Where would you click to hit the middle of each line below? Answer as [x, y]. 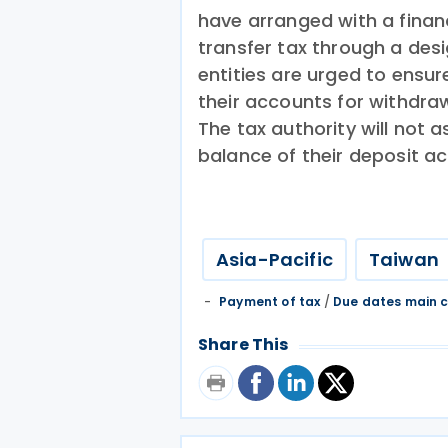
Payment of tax [270, 301]
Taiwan [403, 259]
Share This [243, 344]
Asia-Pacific [274, 259]
